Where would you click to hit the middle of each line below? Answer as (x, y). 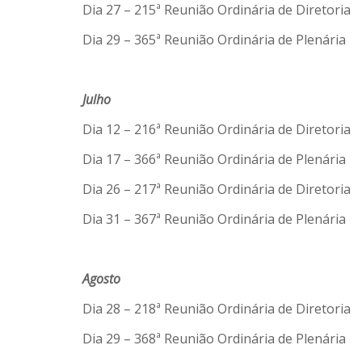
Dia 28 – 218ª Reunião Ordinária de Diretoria (217, 309)
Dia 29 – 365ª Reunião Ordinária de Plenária (214, 40)
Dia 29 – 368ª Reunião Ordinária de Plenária (214, 339)
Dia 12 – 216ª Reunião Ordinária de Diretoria (217, 129)
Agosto (101, 279)
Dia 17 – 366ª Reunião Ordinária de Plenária (214, 159)
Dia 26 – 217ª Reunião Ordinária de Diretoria (217, 189)
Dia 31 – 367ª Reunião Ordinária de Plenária (214, 219)
